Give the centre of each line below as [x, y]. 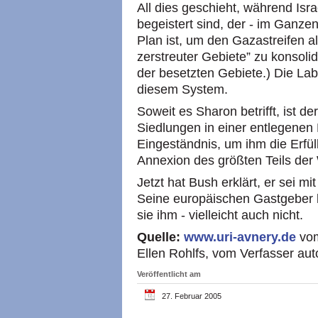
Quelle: [159, 237]
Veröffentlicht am [169, 274]
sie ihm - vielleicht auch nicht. [220, 215]
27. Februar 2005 [192, 296]
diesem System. [182, 89]
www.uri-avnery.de [242, 237]
